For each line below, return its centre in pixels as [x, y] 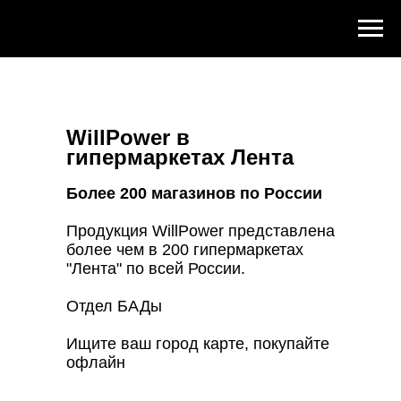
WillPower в [128, 137]
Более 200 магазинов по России [194, 193]
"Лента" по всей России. [156, 269]
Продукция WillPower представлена [200, 231]
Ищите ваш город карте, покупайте [198, 344]
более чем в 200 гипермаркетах [185, 250]
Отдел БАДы [114, 306]
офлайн [96, 363]
